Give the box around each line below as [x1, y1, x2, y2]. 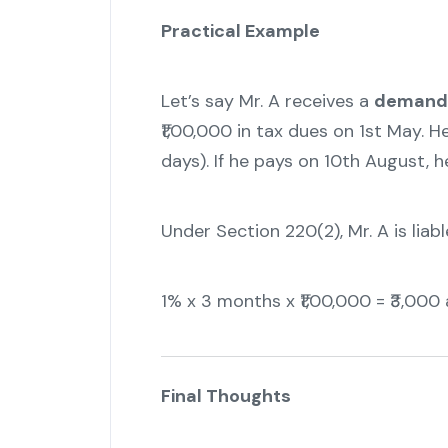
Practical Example [160, 19, 320, 44]
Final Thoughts [160, 384, 291, 409]
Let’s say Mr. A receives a [160, 89, 374, 114]
